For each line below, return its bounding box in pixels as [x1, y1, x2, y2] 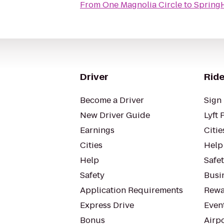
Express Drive [80, 199, 134, 211]
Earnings [80, 124, 114, 136]
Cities [80, 139, 102, 151]
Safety [80, 169, 104, 181]
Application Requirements [80, 184, 183, 196]
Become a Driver [80, 94, 144, 106]
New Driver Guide [80, 109, 150, 121]
